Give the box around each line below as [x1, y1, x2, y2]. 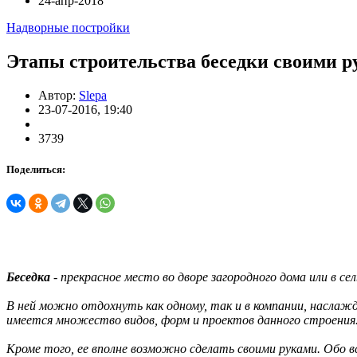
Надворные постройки [6, 21, 130, 35]
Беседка [6, 270, 50, 284]
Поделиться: [6, 163, 65, 176]
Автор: [38, 88, 79, 102]
